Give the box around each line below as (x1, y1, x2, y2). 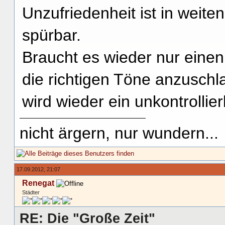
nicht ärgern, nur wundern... (20, 124, 218, 142)
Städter (22, 189, 40, 195)
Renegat (22, 178, 54, 187)
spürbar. (22, 26, 81, 44)
